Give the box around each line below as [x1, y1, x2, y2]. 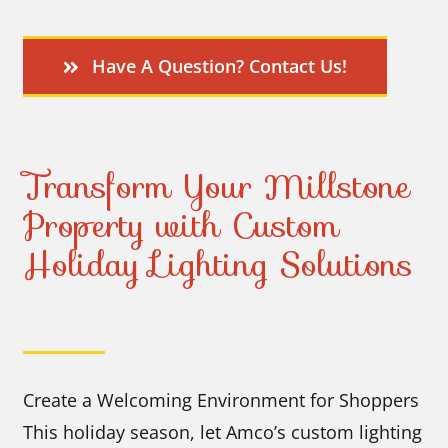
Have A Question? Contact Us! [91, 54, 347, 79]
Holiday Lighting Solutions [23, 238, 414, 292]
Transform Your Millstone [23, 160, 411, 214]
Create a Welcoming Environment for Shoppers [23, 387, 420, 412]
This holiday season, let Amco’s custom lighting [23, 419, 423, 444]
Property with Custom [23, 199, 340, 253]
